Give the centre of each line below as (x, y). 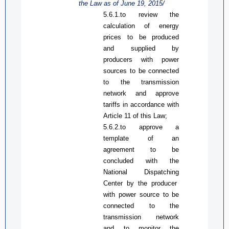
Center (115, 183)
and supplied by (141, 48)
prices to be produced (141, 37)
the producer (158, 183)
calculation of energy (141, 26)
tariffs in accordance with (141, 104)
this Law (153, 116)
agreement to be (141, 149)
